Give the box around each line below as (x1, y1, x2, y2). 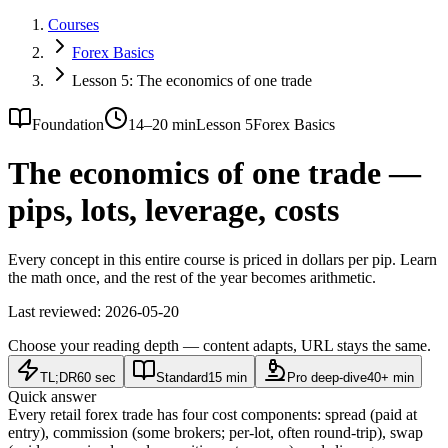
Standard (156, 369, 208, 385)
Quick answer (8, 387, 96, 405)
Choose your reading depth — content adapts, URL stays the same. (8, 336, 431, 354)
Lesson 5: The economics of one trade (72, 72, 312, 89)
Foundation (32, 116, 104, 133)
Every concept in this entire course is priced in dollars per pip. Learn (8, 250, 437, 268)
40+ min (367, 369, 414, 385)
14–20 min (128, 116, 196, 133)
